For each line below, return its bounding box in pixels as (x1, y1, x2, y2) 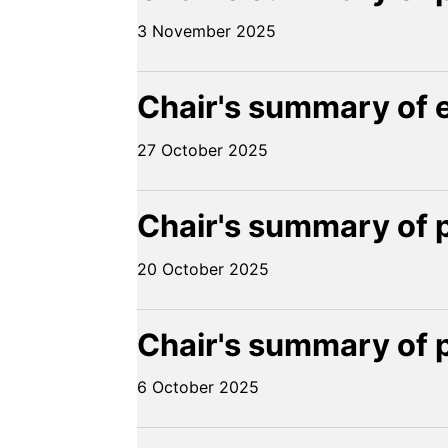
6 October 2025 (137, 377, 259, 398)
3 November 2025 (137, 21, 276, 42)
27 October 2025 (137, 140, 268, 161)
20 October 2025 (137, 258, 269, 279)
